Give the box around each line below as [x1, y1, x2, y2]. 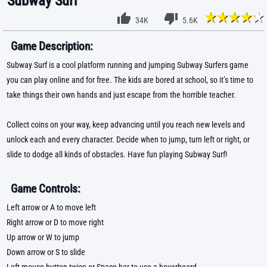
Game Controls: [11, 182, 80, 195]
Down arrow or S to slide [7, 247, 85, 257]
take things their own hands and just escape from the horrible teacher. [7, 90, 236, 100]
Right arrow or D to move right [7, 218, 104, 228]
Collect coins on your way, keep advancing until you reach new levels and [7, 120, 245, 130]
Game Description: [11, 39, 92, 53]
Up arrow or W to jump [7, 232, 79, 243]
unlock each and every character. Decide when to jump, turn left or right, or [7, 135, 250, 145]
